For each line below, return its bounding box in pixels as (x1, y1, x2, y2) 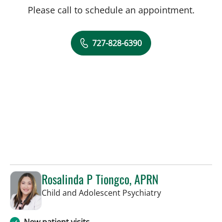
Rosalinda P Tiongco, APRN (42, 169, 159, 188)
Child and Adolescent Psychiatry (42, 187, 161, 198)
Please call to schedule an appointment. (27, 3, 195, 16)
